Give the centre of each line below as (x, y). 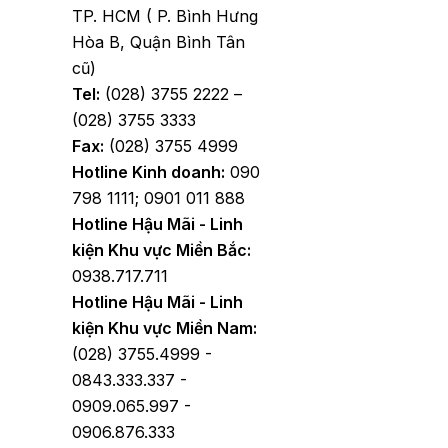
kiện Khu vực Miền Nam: (164, 328)
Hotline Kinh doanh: (148, 172)
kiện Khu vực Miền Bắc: (161, 250)
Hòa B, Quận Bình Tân (158, 42)
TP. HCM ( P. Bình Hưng (165, 16)
